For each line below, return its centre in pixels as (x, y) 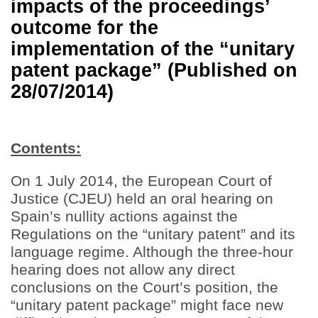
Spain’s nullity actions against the (124, 216)
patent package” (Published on (154, 70)
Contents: (46, 148)
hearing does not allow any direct (123, 270)
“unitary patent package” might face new (147, 305)
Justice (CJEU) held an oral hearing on (142, 199)
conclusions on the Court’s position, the (144, 287)
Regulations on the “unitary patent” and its (153, 234)
